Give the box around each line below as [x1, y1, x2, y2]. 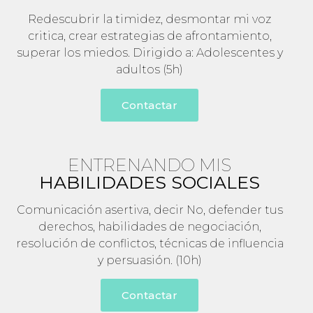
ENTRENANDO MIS [68, 154, 231, 175]
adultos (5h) [116, 63, 183, 77]
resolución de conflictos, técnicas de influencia [15, 236, 284, 250]
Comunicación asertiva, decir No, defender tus [16, 203, 283, 217]
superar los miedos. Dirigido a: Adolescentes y [16, 46, 283, 60]
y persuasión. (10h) [97, 253, 202, 267]
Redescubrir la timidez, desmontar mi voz [28, 13, 271, 27]
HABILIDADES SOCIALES [39, 171, 260, 193]
